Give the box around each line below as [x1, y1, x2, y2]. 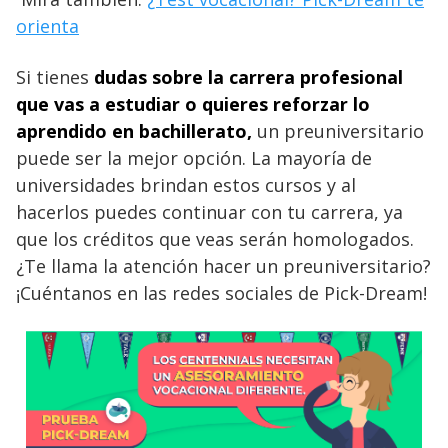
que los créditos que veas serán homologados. [16, 227, 414, 252]
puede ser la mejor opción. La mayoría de [16, 146, 372, 171]
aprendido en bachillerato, [16, 119, 257, 144]
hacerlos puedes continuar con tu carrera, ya [16, 200, 403, 225]
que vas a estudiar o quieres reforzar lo [16, 92, 370, 117]
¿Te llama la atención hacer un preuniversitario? [16, 254, 431, 279]
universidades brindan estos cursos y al [16, 173, 356, 198]
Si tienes [16, 65, 94, 90]
